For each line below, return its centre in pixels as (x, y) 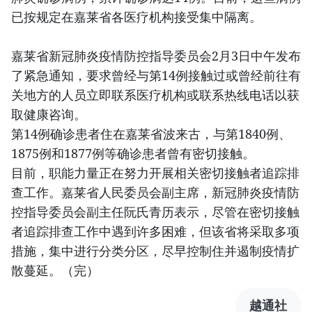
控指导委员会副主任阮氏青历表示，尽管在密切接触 (155, 212)
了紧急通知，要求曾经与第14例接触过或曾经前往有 (156, 76)
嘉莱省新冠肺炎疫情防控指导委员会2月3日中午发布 (156, 56)
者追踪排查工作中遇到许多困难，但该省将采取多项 (155, 232)
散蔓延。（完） (55, 271)
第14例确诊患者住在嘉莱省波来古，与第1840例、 (151, 134)
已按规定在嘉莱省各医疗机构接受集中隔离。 (136, 17)
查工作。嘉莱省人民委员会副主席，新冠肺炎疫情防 (155, 193)
